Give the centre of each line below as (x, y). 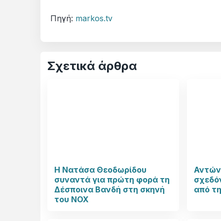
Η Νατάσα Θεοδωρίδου (100, 170)
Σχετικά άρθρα (92, 66)
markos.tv (94, 18)
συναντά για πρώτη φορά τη (112, 180)
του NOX (72, 200)
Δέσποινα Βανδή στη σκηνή (110, 190)
